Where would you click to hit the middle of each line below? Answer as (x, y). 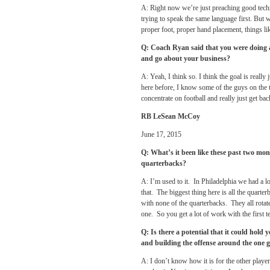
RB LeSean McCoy (171, 116)
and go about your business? (186, 58)
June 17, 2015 (161, 134)
